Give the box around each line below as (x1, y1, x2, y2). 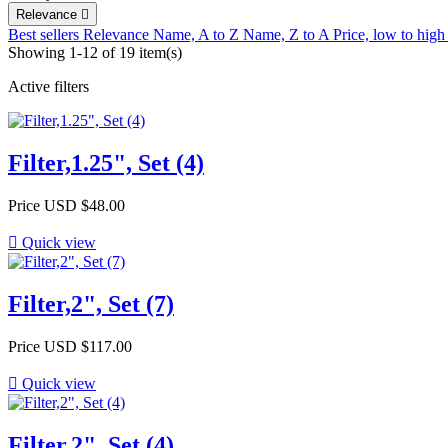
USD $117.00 (44, 338, 132, 356)
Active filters (8, 78, 89, 96)
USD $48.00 (44, 197, 125, 215)
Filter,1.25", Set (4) (8, 150, 204, 177)
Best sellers (8, 26, 83, 44)
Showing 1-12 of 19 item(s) (8, 44, 182, 62)
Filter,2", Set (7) (8, 291, 174, 318)
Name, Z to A (243, 26, 333, 44)
